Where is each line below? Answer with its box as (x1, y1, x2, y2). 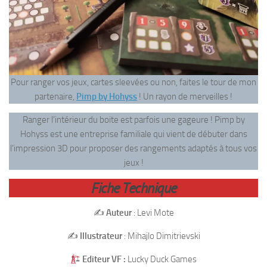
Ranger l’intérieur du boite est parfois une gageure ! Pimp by (22, 114, 245, 125)
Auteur (105, 207, 132, 218)
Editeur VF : (82, 254, 126, 265)
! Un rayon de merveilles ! (137, 91, 232, 102)
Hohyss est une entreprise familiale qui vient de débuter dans (20, 129, 247, 139)
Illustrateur (79, 231, 122, 241)
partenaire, (35, 91, 76, 102)
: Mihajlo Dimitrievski (122, 231, 200, 241)
